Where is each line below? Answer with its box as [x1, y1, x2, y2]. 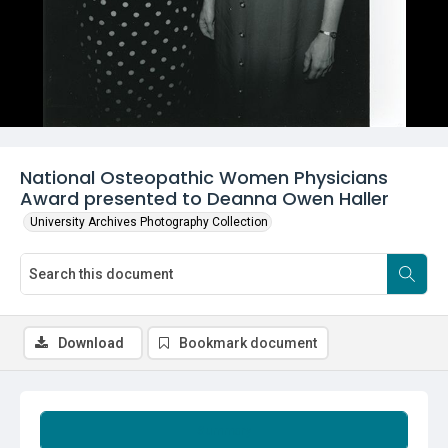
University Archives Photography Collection [30, 215, 268, 229]
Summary [197, 424, 251, 438]
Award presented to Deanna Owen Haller [20, 186, 389, 211]
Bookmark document [179, 335, 317, 351]
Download [58, 335, 124, 351]
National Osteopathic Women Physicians [20, 165, 388, 190]
